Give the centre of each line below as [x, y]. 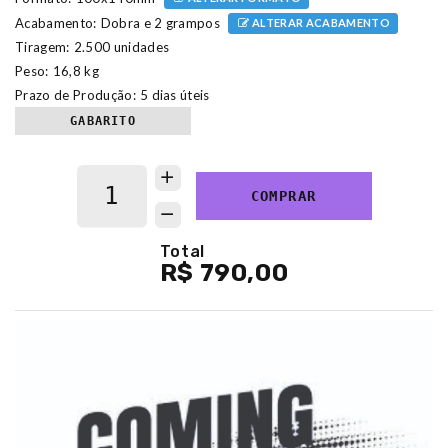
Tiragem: [42, 47]
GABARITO [103, 120]
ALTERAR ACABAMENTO [319, 22]
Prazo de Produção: [75, 94]
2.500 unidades [121, 47]
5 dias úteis [174, 94]
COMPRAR [283, 196]
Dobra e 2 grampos [160, 22]
